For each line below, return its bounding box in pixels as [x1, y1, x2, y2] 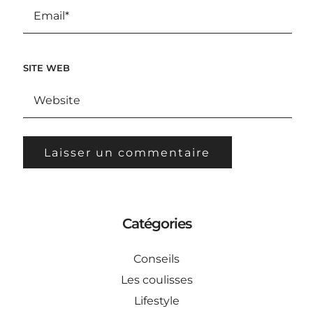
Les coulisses [120, 272, 193, 286]
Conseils [133, 252, 180, 265]
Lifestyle [133, 293, 180, 307]
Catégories [122, 214, 191, 232]
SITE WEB [22, 61, 70, 73]
